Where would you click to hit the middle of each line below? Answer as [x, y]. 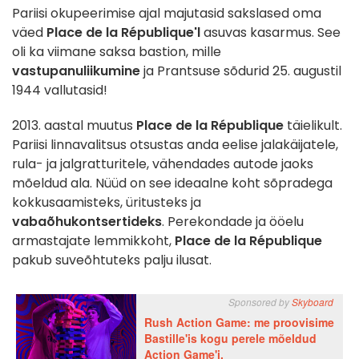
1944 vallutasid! [61, 91]
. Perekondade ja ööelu [233, 222]
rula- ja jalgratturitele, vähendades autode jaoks [163, 164]
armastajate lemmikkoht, [93, 241]
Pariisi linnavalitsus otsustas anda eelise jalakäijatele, [175, 145]
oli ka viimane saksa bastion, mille [117, 52]
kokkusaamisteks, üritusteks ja [107, 203]
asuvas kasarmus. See [270, 33]
